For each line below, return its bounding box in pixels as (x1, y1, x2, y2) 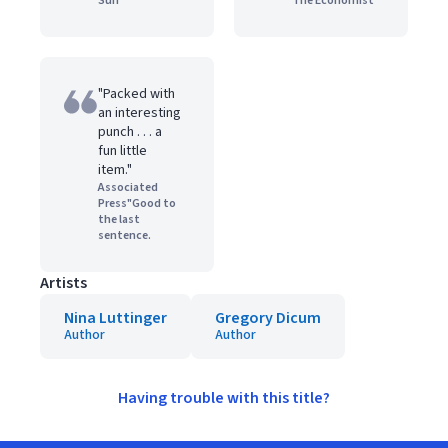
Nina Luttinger (64, 307, 167, 329)
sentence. (98, 227, 151, 244)
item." (98, 160, 132, 180)
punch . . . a (98, 122, 162, 142)
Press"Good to (98, 195, 176, 212)
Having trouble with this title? (118, 387, 330, 409)
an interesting (98, 103, 181, 123)
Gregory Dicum (215, 307, 321, 329)
